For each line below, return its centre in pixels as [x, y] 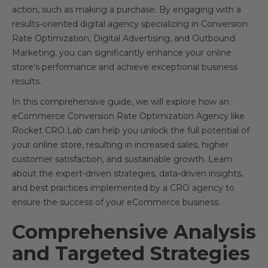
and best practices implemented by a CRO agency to [123, 188]
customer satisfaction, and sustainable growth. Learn [122, 159]
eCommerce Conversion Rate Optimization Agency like [128, 116]
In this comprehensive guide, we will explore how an [121, 102]
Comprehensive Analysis [134, 232]
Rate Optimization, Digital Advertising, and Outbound [124, 39]
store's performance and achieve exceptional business [125, 67]
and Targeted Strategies [131, 254]
